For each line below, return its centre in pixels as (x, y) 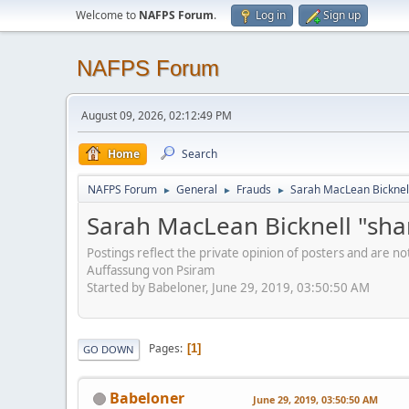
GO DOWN (109, 349)
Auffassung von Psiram (151, 270)
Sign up (342, 15)
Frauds (254, 189)
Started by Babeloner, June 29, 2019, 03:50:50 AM (228, 287)
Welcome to (107, 15)
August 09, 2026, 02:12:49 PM (157, 115)
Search (199, 154)
